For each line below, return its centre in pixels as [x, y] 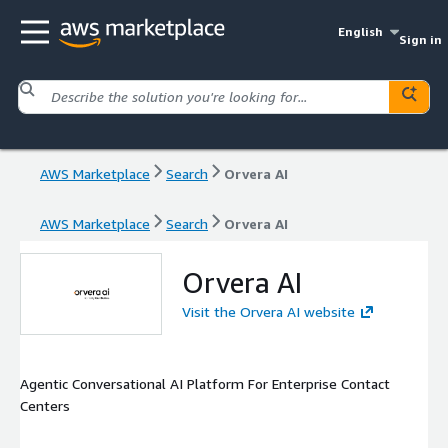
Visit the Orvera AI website [268, 311]
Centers [45, 405]
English [361, 31]
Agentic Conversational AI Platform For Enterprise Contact [205, 383]
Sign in [420, 39]
